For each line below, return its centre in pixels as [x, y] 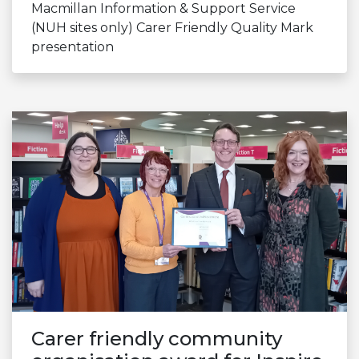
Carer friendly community [157, 339]
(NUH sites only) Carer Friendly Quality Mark [172, 27]
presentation [73, 46]
